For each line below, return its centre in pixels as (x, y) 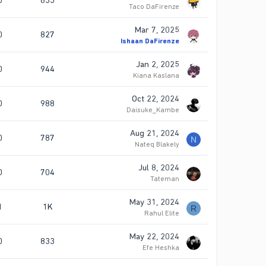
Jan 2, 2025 (158, 64)
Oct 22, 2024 (156, 99)
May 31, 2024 (154, 202)
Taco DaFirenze (154, 7)
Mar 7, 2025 (157, 30)
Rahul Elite (162, 213)
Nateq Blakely (157, 145)
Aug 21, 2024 (155, 133)
